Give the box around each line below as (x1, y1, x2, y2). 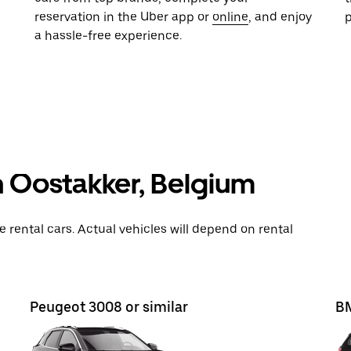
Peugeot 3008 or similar (30, 299, 188, 315)
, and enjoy (248, 9, 312, 24)
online (212, 9, 248, 24)
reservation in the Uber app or (34, 9, 212, 24)
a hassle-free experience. (34, 28, 182, 43)
